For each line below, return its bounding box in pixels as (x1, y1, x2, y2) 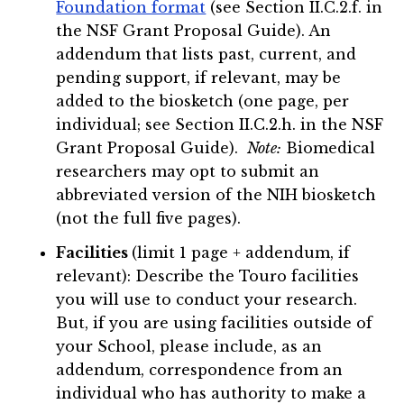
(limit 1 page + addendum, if (132, 243, 351, 262)
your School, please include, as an (56, 337, 323, 356)
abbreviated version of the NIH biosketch (56, 186, 377, 205)
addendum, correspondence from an (56, 361, 344, 380)
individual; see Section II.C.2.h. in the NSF (56, 115, 384, 134)
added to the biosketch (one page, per (56, 92, 350, 111)
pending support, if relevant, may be (56, 69, 342, 87)
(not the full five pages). (56, 209, 242, 228)
